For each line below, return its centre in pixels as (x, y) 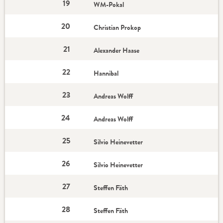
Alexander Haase (117, 50)
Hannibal (106, 73)
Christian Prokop (117, 27)
